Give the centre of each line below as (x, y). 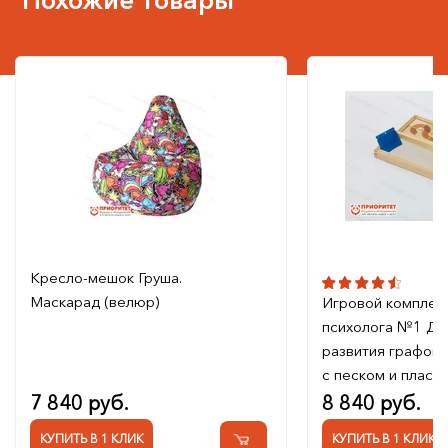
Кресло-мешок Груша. (105, 278)
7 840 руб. (79, 403)
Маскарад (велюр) (94, 302)
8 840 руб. (371, 403)
